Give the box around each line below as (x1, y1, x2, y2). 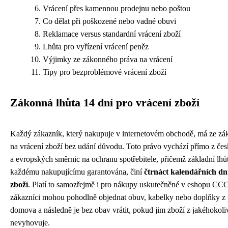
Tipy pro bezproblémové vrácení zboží (43, 67, 166, 76)
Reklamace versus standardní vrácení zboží (43, 29, 181, 38)
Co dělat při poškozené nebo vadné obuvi (43, 16, 176, 25)
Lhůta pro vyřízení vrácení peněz (43, 42, 149, 51)
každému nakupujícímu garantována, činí (10, 167, 144, 176)
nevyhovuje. (10, 218, 50, 227)
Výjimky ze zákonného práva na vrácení (43, 54, 173, 64)
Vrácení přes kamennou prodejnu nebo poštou (43, 4, 190, 13)
